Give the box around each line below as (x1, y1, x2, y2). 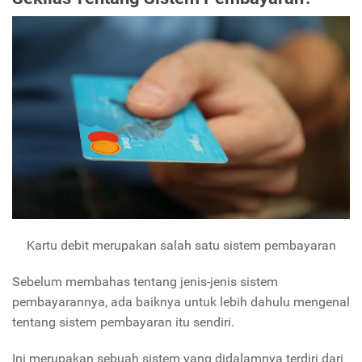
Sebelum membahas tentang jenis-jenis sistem (12, 273, 278, 289)
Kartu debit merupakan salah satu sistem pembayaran (26, 237, 336, 253)
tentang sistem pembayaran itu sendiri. (12, 314, 238, 330)
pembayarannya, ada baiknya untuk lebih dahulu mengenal (12, 293, 350, 309)
